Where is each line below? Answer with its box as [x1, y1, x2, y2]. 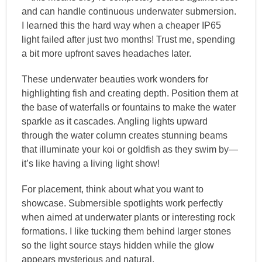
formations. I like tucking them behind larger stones [22, 226, 231, 237]
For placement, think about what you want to [22, 184, 204, 195]
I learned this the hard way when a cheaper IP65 [22, 20, 221, 31]
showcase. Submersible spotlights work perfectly [22, 198, 223, 209]
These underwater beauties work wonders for [22, 74, 208, 85]
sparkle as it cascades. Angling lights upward [22, 116, 208, 127]
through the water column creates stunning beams [22, 130, 227, 141]
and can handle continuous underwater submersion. [22, 6, 236, 17]
